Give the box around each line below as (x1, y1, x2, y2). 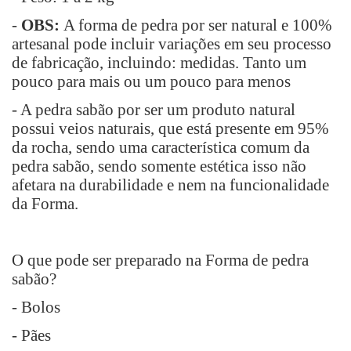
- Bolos (12, 298, 60, 317)
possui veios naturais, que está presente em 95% (12, 119, 329, 138)
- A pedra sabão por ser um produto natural (12, 100, 295, 119)
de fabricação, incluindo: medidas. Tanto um (12, 53, 306, 72)
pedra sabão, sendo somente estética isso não (12, 157, 306, 175)
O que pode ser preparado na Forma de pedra (12, 251, 309, 270)
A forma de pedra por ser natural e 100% (63, 16, 332, 34)
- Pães (12, 326, 51, 345)
